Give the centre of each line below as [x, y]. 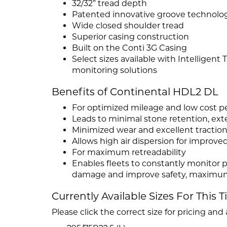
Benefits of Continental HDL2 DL [135, 92]
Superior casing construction [130, 37]
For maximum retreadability [129, 153]
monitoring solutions [115, 70]
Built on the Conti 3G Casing [129, 48]
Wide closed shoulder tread [128, 26]
